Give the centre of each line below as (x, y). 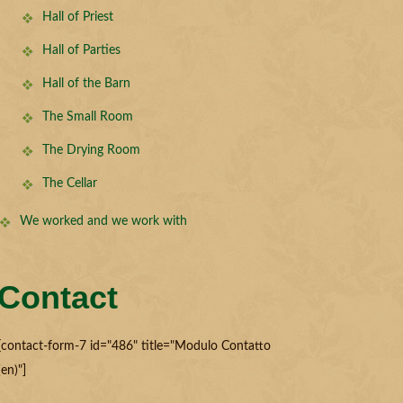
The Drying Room (91, 150)
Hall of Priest (77, 17)
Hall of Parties (81, 50)
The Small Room (87, 117)
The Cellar (69, 184)
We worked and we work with (103, 221)
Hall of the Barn (86, 84)
